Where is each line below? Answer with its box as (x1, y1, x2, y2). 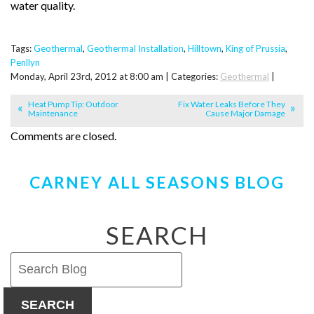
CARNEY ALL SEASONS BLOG (29, 172, 285, 193)
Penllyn (11, 56, 40, 68)
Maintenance (28, 108, 78, 119)
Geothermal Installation (87, 42, 184, 54)
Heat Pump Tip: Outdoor (28, 99, 118, 110)
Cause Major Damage (205, 108, 285, 119)
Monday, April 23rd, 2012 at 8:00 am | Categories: (11, 70, 220, 82)
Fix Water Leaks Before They (178, 99, 285, 110)
